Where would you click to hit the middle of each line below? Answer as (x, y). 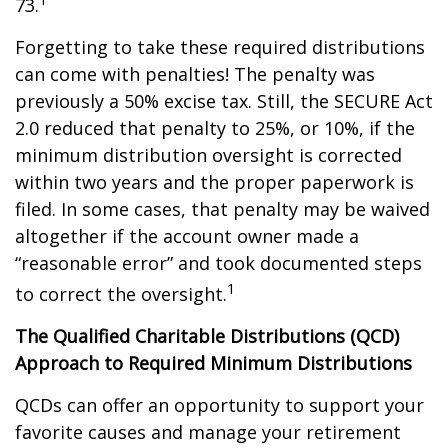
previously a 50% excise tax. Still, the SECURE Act (224, 101)
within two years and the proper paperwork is (214, 182)
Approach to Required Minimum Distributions (213, 363)
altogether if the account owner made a (187, 236)
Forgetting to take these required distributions (220, 47)
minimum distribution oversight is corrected (208, 155)
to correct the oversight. (121, 294)
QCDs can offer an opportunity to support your (219, 405)
